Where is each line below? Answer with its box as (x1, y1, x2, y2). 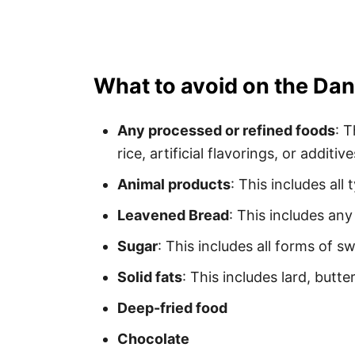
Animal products (117, 176, 231, 193)
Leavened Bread (117, 207, 229, 223)
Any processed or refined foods (117, 122, 335, 139)
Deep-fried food (117, 300, 227, 316)
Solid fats (117, 269, 182, 285)
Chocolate (117, 330, 189, 347)
